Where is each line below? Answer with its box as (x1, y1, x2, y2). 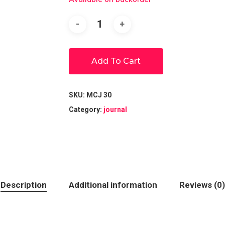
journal (103, 105, 127, 114)
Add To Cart (91, 56, 141, 66)
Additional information (68, 179, 157, 190)
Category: (68, 105, 103, 114)
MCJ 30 (86, 90, 111, 99)
